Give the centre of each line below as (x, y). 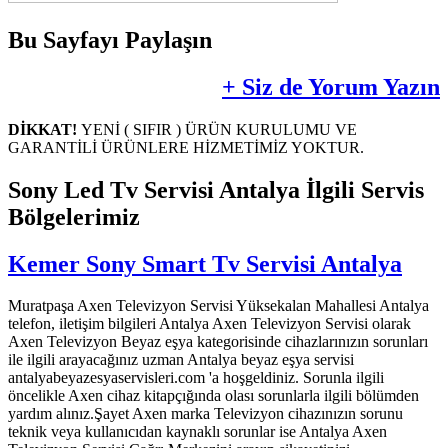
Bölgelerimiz (74, 216)
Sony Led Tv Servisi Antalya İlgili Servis (216, 189)
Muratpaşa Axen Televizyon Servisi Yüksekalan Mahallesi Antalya (218, 306)
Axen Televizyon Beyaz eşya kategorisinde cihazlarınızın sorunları (218, 342)
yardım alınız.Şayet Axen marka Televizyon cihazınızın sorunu (205, 414)
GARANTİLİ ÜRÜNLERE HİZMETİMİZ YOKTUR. (186, 147)
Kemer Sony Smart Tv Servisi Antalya (205, 263)
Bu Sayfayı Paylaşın (110, 39)
